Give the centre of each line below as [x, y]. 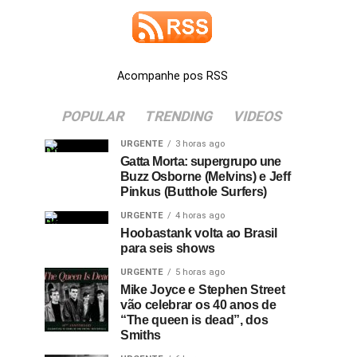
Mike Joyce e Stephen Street [203, 290]
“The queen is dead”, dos [194, 320]
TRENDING [179, 116]
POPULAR [93, 116]
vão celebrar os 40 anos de [198, 305]
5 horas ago [200, 272]
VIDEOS [258, 116]
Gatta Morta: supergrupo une [201, 161]
